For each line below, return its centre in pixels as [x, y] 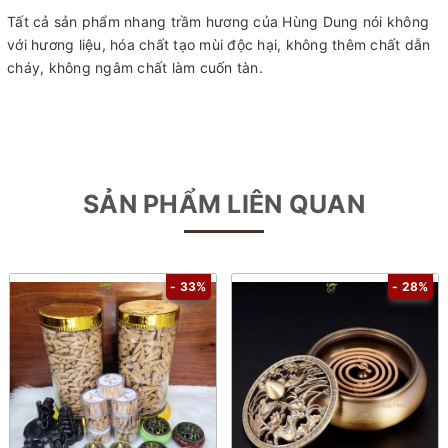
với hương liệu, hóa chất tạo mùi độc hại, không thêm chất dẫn [219, 44]
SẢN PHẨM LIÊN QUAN [224, 203]
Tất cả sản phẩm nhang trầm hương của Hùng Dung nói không [218, 21]
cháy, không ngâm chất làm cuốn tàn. [135, 67]
